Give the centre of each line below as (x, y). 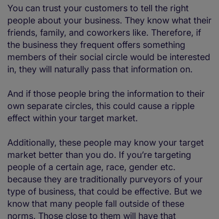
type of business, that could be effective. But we (105, 192)
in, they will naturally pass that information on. (100, 69)
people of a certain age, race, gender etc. (91, 167)
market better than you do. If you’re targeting (99, 155)
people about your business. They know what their (109, 21)
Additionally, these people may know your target (106, 143)
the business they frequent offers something (96, 45)
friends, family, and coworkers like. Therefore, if (104, 33)
